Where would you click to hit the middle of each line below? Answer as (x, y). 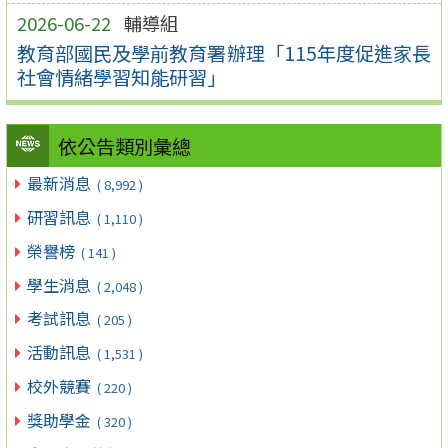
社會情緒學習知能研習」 (121, 76)
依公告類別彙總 (124, 146)
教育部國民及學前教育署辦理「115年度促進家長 (224, 52)
